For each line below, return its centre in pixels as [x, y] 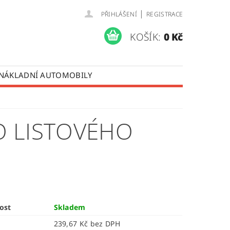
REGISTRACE [165, 14]
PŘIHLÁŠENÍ [119, 14]
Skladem [70, 207]
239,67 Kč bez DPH [105, 224]
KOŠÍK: [146, 37]
